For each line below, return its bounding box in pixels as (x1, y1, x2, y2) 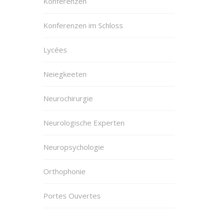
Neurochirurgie (43, 93, 93, 103)
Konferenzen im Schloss (43, 20, 123, 30)
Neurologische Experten (43, 117, 125, 127)
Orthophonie (43, 166, 86, 176)
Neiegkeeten (43, 69, 87, 79)
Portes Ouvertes (43, 190, 101, 200)
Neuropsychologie (43, 142, 104, 152)
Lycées (43, 44, 67, 54)
